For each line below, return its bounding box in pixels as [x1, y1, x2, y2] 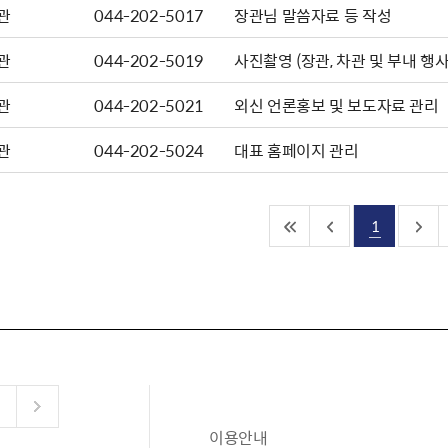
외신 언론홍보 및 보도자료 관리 [234, 93, 439, 117]
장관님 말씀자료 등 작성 [234, 3, 392, 27]
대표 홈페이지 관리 [234, 138, 359, 162]
